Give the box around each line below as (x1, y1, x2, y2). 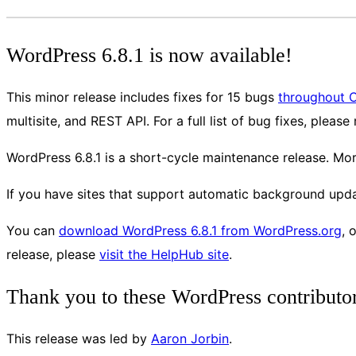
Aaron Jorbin (151, 331, 229, 347)
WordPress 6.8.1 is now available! (6, 43, 292, 67)
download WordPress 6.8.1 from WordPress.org (59, 222, 342, 239)
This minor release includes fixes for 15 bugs (6, 89, 278, 106)
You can (6, 222, 59, 239)
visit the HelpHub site (99, 246, 229, 263)
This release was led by (6, 331, 151, 347)
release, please (6, 246, 99, 263)
